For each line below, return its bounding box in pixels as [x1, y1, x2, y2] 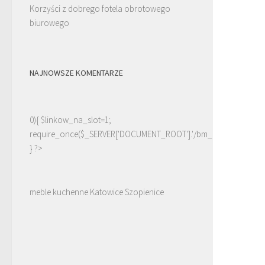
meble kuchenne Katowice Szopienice [30, 186, 164, 198]
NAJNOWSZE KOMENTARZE [30, 67, 123, 78]
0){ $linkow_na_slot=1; [30, 114, 111, 125]
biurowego [30, 17, 69, 28]
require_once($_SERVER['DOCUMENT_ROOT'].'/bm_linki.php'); [30, 128, 248, 140]
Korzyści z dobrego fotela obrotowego [30, 2, 170, 14]
